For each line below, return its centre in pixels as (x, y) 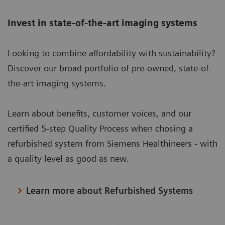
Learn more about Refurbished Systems (110, 190)
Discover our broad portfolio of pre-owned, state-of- (110, 68)
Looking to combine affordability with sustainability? (111, 53)
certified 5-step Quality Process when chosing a (100, 128)
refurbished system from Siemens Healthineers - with (113, 143)
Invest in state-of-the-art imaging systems (102, 23)
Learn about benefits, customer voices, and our (99, 113)
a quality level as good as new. (68, 158)
